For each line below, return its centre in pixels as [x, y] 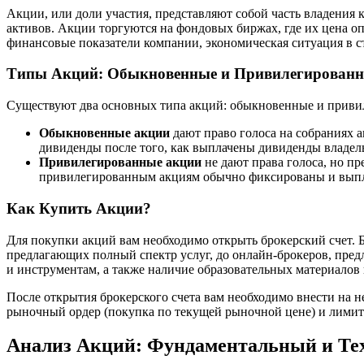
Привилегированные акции [120, 162]
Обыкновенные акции [104, 133]
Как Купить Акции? [79, 208]
